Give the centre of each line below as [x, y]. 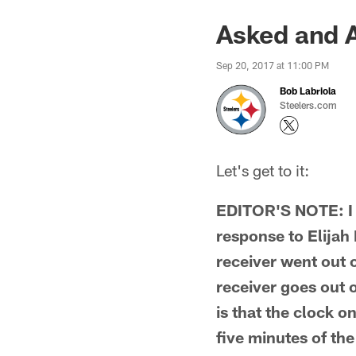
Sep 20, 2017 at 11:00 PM [273, 65]
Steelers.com [308, 105]
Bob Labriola [308, 91]
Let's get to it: [263, 170]
